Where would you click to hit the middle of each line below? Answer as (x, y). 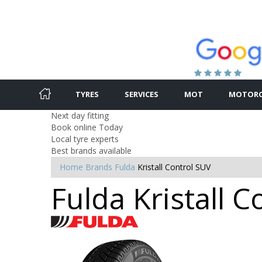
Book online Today (87, 127)
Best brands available (91, 150)
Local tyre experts (85, 139)
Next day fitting (80, 115)
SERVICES (142, 94)
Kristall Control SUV (174, 167)
